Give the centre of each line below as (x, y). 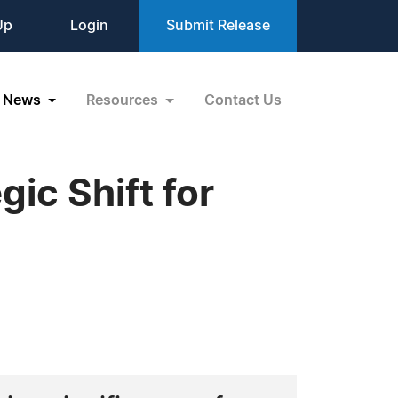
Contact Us (243, 100)
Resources (124, 100)
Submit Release (218, 26)
